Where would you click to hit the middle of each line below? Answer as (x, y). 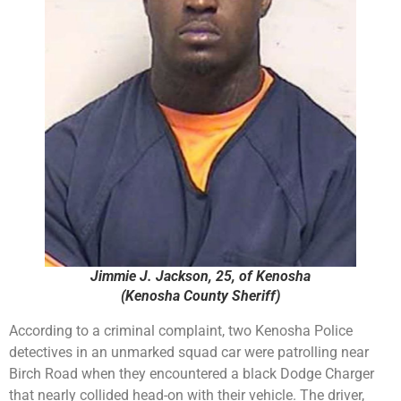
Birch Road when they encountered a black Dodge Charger (192, 374)
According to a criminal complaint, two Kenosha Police (181, 331)
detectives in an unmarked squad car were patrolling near (189, 352)
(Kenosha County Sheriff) (200, 296)
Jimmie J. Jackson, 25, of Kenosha (200, 276)
